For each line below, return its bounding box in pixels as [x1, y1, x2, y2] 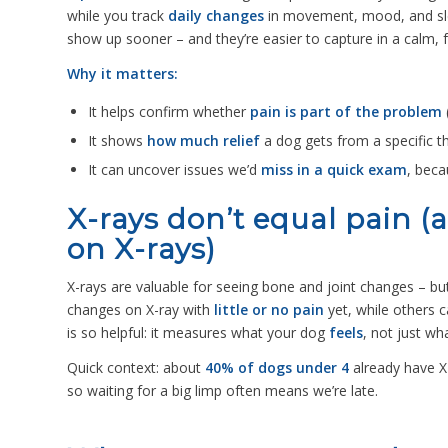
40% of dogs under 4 [205, 358, 349, 378]
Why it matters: [67, 63, 178, 83]
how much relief [147, 130, 260, 150]
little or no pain [214, 300, 324, 320]
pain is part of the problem [250, 101, 442, 121]
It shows [88, 130, 147, 150]
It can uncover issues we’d [88, 159, 261, 179]
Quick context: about [67, 358, 205, 378]
